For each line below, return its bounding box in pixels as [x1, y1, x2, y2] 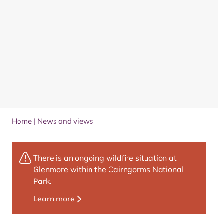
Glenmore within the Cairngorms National [33, 164, 183, 174]
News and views [37, 116, 93, 126]
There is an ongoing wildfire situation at [33, 152, 177, 163]
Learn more [33, 193, 74, 203]
